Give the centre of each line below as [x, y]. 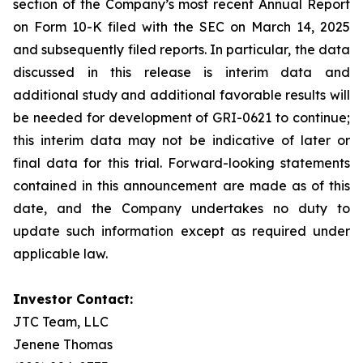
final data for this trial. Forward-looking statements [181, 163]
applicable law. [60, 254]
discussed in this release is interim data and [181, 72]
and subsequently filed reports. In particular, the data [181, 49]
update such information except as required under [181, 231]
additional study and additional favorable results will [181, 95]
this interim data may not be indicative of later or [181, 140]
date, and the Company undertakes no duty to [181, 208]
